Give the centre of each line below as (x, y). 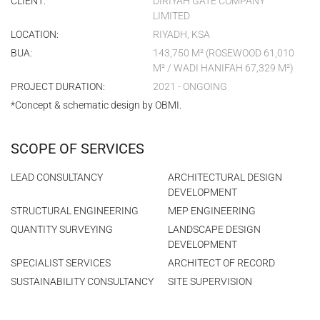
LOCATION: (35, 34)
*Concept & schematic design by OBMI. (96, 105)
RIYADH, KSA (181, 34)
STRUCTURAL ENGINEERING (75, 211)
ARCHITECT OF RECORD (221, 263)
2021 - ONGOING (190, 86)
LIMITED (171, 16)
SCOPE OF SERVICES (77, 149)
